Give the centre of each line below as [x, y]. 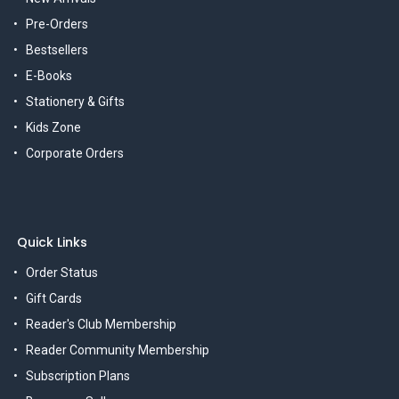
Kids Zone [53, 128]
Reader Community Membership [118, 350]
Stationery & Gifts [75, 102]
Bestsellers [57, 50]
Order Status [62, 273]
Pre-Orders [57, 24]
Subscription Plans [78, 376]
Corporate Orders [75, 154]
